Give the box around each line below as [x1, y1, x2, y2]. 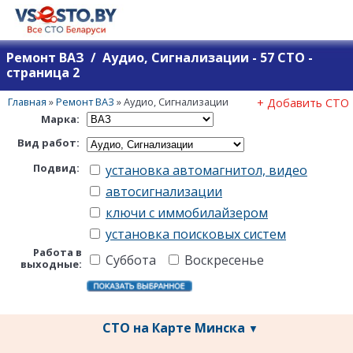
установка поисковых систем [106, 225, 286, 243]
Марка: [41, 111, 82, 126]
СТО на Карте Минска [102, 318, 245, 336]
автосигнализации [106, 182, 222, 200]
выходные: [20, 256, 82, 271]
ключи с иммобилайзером [106, 203, 268, 221]
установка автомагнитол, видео [106, 161, 307, 179]
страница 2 [6, 64, 80, 82]
